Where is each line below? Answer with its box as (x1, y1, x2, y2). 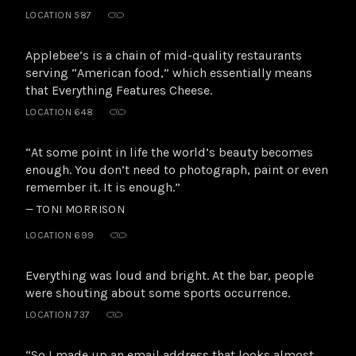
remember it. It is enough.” (25, 179, 180, 195)
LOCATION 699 (25, 229, 95, 241)
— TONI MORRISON (25, 202, 126, 216)
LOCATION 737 (25, 308, 91, 320)
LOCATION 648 (25, 106, 94, 118)
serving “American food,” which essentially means (25, 64, 312, 80)
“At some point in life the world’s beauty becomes (25, 144, 313, 160)
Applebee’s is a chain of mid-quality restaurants (25, 47, 302, 63)
